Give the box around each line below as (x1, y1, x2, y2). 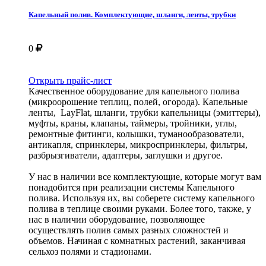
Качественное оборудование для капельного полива (28, 85, 239, 96)
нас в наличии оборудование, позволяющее (28, 214, 205, 224)
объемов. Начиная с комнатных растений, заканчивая (28, 235, 245, 246)
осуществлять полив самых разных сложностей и (28, 224, 229, 235)
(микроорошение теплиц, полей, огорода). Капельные (28, 96, 248, 107)
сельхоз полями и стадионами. (28, 246, 151, 256)
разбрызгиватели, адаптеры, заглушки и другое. (28, 150, 225, 160)
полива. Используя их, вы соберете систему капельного (28, 192, 255, 203)
